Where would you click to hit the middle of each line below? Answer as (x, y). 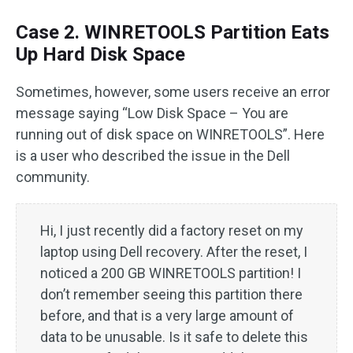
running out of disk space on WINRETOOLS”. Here (170, 134)
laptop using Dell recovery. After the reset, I (174, 251)
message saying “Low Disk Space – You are (152, 113)
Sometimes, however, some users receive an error (173, 91)
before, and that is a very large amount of (167, 315)
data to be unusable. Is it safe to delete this (174, 336)
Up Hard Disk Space (100, 54)
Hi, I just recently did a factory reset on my (172, 230)
